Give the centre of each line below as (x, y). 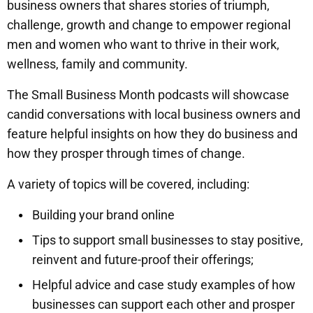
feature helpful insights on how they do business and (152, 134)
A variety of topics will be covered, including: (128, 184)
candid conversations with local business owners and (154, 115)
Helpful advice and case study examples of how (164, 285)
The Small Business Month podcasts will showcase (148, 95)
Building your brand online (103, 215)
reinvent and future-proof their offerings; (143, 260)
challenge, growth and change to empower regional (149, 25)
